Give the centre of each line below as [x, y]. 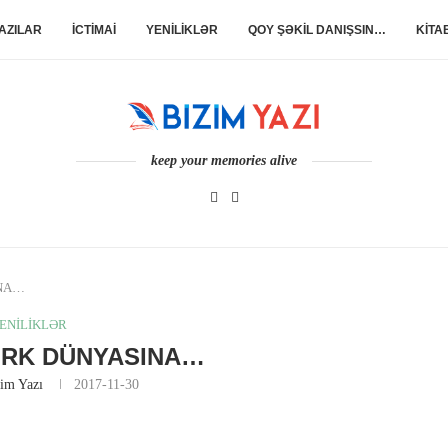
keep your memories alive [224, 161]
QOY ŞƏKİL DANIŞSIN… [317, 30]
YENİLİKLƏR [182, 30]
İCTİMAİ [94, 30]
